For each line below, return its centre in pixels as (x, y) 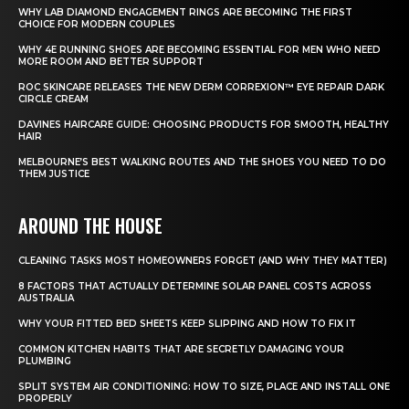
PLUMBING (45, 362)
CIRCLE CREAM (53, 100)
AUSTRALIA (46, 299)
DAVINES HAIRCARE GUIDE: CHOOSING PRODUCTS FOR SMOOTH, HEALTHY (204, 125)
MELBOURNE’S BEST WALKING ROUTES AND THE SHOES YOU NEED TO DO (202, 163)
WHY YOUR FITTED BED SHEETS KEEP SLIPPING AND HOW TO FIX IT (187, 324)
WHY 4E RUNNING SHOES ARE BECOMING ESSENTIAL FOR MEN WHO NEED (199, 50)
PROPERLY (45, 399)
